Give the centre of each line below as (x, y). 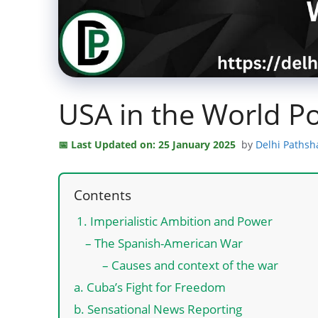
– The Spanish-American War (164, 243)
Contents (103, 194)
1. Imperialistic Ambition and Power (173, 221)
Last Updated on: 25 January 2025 (153, 144)
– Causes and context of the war (187, 265)
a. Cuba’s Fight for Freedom (150, 287)
